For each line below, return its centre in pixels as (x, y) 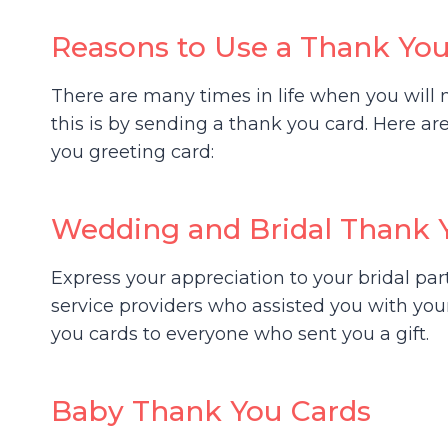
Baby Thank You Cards (211, 410)
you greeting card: (132, 151)
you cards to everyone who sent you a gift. (240, 333)
